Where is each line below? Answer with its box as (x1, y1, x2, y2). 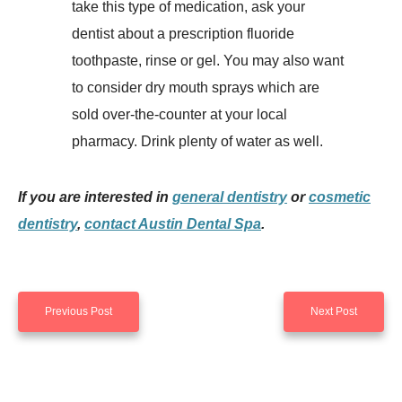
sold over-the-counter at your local (72, 107, 287, 123)
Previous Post (45, 305, 112, 319)
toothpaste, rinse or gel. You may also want (72, 53, 344, 69)
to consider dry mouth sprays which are (72, 80, 319, 96)
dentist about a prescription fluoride (72, 26, 294, 42)
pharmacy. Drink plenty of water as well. (72, 134, 323, 150)
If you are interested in (18, 189, 172, 205)
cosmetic (309, 189, 371, 205)
